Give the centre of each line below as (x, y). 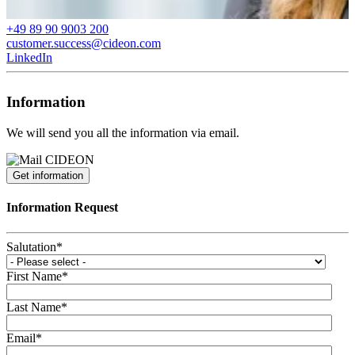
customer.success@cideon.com (84, 43)
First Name (34, 276)
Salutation (31, 246)
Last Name (34, 307)
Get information (48, 176)
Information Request (62, 208)
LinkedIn (29, 57)
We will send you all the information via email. (123, 133)
